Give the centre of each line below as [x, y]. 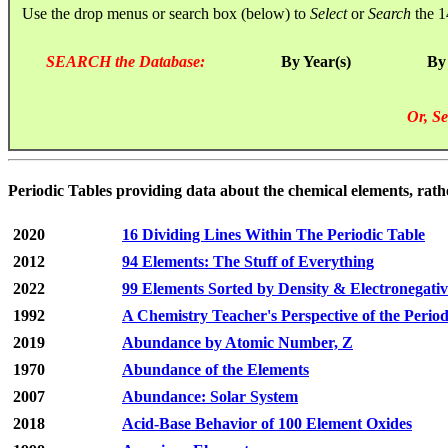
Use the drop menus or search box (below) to [160, 13]
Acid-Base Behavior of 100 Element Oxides [267, 424]
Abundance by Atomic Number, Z [237, 343]
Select [328, 13]
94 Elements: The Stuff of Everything [248, 262]
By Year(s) [316, 61]
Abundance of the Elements [215, 370]
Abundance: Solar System [210, 397]
